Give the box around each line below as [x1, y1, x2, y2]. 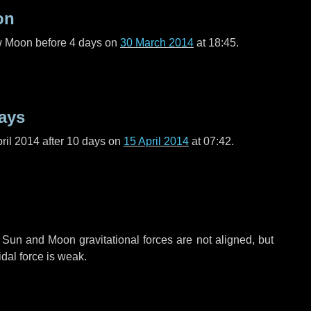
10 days [67, 135, 106, 147]
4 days [69, 37, 102, 49]
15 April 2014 [124, 135, 189, 147]
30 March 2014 [120, 37, 194, 49]
